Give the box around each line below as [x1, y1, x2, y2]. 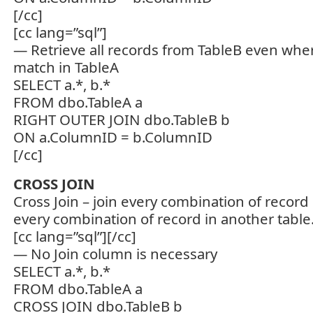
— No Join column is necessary [13, 244, 217, 263]
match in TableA [13, 57, 119, 77]
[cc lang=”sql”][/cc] [13, 226, 136, 246]
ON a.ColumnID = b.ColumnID [13, 127, 212, 147]
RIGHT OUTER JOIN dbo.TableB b [13, 110, 230, 129]
